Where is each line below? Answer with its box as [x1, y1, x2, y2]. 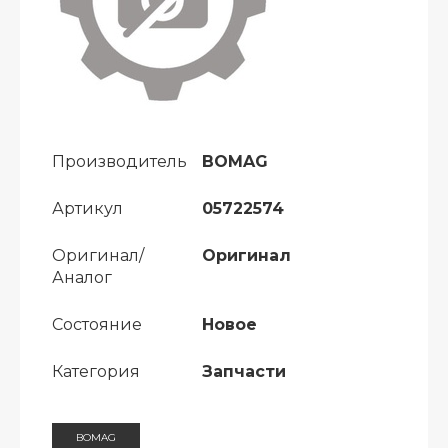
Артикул [52, 199, 123, 218]
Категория [52, 362, 140, 381]
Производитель [52, 152, 187, 171]
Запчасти [202, 362, 286, 381]
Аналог [52, 268, 112, 287]
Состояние [52, 315, 142, 334]
